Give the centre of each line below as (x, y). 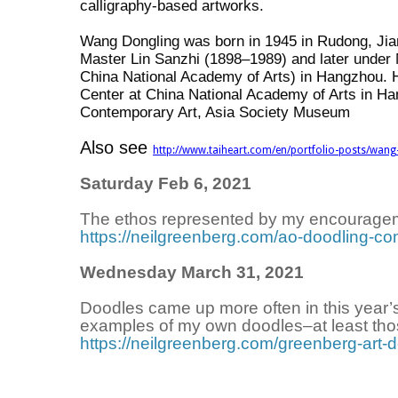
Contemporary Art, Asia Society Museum (215, 112)
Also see (116, 147)
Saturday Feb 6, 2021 (166, 183)
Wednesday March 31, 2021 (192, 272)
